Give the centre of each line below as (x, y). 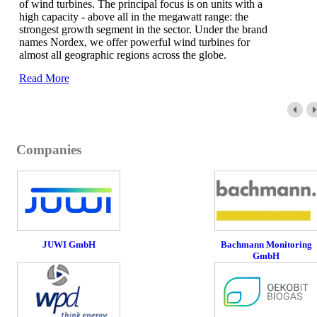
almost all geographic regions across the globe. (122, 54)
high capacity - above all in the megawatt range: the (133, 16)
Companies (49, 149)
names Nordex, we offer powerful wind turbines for (134, 42)
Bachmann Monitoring (266, 244)
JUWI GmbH (69, 244)
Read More (44, 78)
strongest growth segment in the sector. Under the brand (143, 29)
